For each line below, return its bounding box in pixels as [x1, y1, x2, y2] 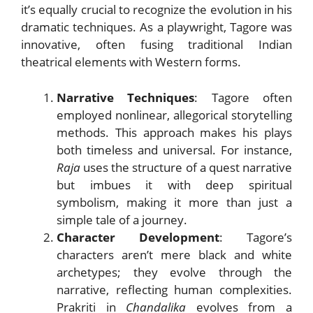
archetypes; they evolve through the [57, 263, 292, 280]
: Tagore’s [219, 228, 292, 245]
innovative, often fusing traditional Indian [21, 36, 292, 53]
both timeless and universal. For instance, [57, 141, 292, 158]
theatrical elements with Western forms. [21, 54, 241, 71]
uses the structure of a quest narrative [80, 159, 292, 175]
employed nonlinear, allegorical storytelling [57, 106, 292, 123]
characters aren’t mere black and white [57, 246, 292, 263]
